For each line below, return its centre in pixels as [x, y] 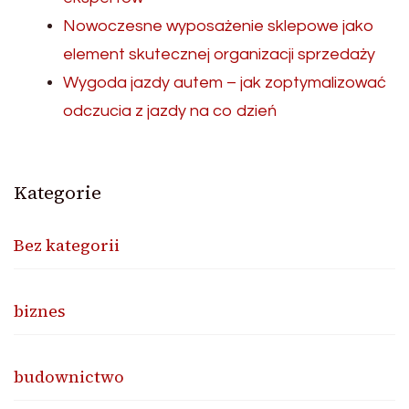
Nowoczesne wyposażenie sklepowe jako [219, 26]
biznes [40, 311]
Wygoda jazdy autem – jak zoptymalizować [225, 83]
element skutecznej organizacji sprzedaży [219, 55]
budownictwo [69, 377]
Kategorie [58, 193]
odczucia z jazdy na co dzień [170, 111]
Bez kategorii [67, 246]
